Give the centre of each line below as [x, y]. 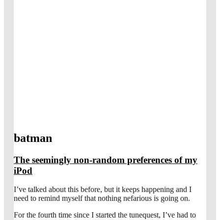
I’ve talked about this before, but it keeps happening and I [103, 190]
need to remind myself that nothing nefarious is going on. [102, 198]
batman [33, 138]
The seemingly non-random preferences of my [106, 160]
